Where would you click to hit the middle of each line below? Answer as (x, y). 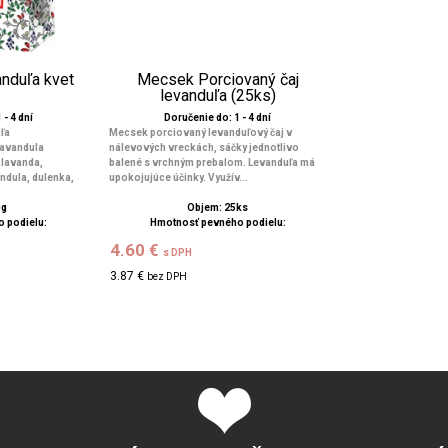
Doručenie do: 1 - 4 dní (218, 117)
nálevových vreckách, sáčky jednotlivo (203, 147)
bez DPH (167, 276)
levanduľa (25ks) (217, 95)
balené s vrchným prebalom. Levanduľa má (211, 162)
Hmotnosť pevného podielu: (217, 222)
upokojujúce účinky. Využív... (178, 177)
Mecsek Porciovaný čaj (217, 79)
